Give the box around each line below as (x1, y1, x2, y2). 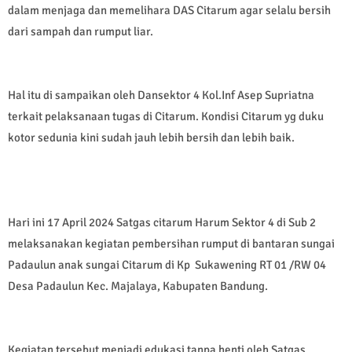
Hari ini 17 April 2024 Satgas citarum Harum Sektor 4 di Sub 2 (8, 215, 316, 230)
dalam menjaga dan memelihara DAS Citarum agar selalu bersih (8, 3, 331, 18)
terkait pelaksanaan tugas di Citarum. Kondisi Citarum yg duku (8, 109, 324, 124)
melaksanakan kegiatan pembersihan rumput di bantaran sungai (8, 236, 335, 251)
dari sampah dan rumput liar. (8, 24, 153, 39)
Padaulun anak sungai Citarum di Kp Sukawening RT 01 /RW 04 (8, 258, 326, 273)
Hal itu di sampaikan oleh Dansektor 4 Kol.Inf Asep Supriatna (8, 88, 317, 103)
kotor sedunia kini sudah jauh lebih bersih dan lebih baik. (8, 130, 295, 145)
